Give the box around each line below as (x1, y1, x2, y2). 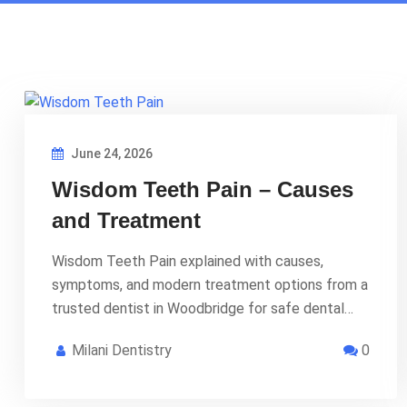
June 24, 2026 (68, 145, 153, 161)
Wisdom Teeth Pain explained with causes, (52, 252, 323, 270)
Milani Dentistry (72, 341, 172, 359)
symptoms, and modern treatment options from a (52, 275, 368, 293)
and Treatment (52, 207, 201, 233)
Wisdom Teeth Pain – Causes (52, 176, 353, 202)
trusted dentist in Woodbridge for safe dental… (52, 299, 353, 317)
